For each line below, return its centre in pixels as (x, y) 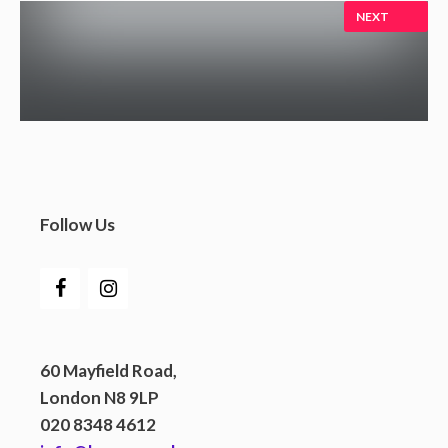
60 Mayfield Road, (108, 371)
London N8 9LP (99, 398)
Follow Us (77, 225)
